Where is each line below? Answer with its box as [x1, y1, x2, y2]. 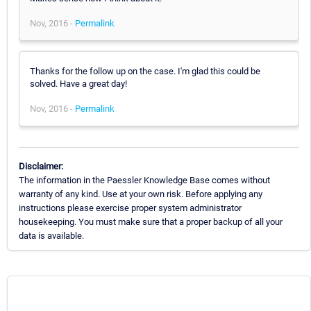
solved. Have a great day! [30, 78, 127, 89]
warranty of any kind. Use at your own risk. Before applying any [19, 188, 262, 199]
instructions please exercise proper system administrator [19, 202, 242, 213]
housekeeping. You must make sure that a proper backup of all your [19, 216, 283, 227]
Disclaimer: [19, 160, 63, 171]
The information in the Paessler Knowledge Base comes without [19, 174, 270, 185]
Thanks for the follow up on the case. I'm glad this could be [30, 65, 260, 76]
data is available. [19, 230, 84, 241]
